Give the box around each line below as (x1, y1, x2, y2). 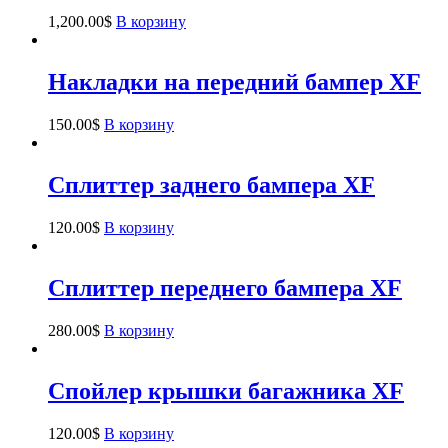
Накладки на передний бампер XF (48, 69, 421, 96)
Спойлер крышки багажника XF (48, 377, 404, 404)
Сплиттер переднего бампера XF (48, 274, 402, 301)
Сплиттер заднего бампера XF (48, 172, 375, 199)
